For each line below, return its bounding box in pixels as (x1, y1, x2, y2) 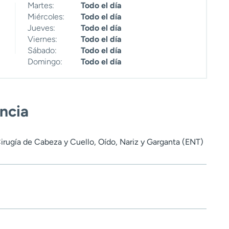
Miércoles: (28, 12, 64, 22)
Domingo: (28, 57, 62, 67)
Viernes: (28, 34, 57, 44)
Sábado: (28, 45, 57, 56)
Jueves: (28, 23, 55, 33)
